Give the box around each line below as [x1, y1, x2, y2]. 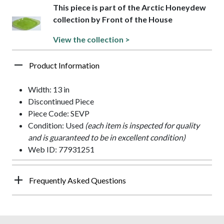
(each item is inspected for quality [85, 120, 199, 130]
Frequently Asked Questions [29, 175, 126, 185]
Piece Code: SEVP [28, 108, 89, 118]
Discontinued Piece [28, 96, 94, 106]
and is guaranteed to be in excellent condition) [28, 132, 185, 142]
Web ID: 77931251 [28, 144, 94, 154]
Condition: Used [28, 120, 85, 130]
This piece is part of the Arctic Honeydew [53, 2, 206, 12]
